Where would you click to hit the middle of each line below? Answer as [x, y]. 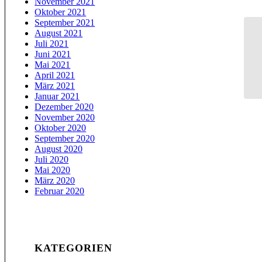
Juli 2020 [52, 160]
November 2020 [65, 118]
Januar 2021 [57, 96]
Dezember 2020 [64, 107]
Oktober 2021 [61, 12]
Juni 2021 [53, 54]
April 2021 [55, 75]
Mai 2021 [53, 65]
